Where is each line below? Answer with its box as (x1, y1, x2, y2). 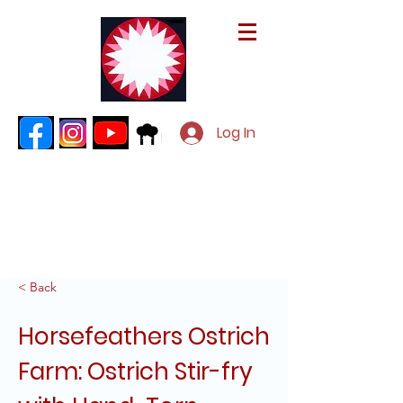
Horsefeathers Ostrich (18, 320, 270, 353)
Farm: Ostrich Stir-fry (18, 355, 253, 388)
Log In (217, 122, 256, 143)
